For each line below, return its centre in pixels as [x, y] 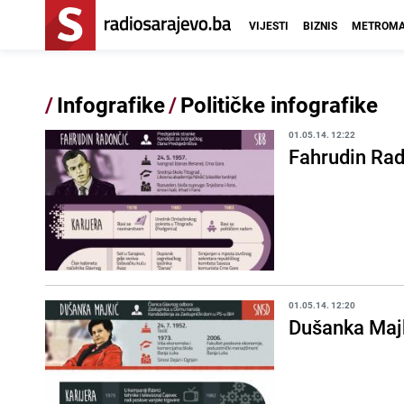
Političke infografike [279, 105]
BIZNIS [320, 25]
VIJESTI [269, 25]
